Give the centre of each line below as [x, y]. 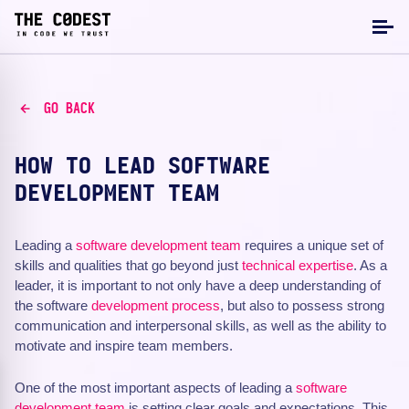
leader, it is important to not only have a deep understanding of [198, 285]
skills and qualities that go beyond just [128, 265]
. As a [370, 265]
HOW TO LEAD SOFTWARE [142, 167]
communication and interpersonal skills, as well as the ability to [200, 325]
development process [156, 305]
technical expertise [298, 265]
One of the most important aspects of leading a [155, 388]
